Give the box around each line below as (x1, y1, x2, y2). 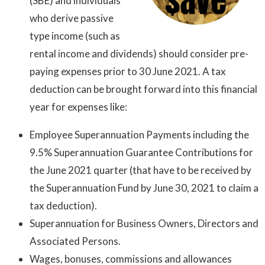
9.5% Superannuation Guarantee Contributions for (30, 146, 253, 159)
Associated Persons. (30, 235, 121, 248)
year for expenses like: (30, 101, 127, 114)
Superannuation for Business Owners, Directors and (30, 217, 258, 230)
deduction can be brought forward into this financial (30, 83, 257, 96)
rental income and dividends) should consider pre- (30, 47, 248, 60)
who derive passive (30, 12, 114, 25)
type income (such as (30, 30, 120, 43)
